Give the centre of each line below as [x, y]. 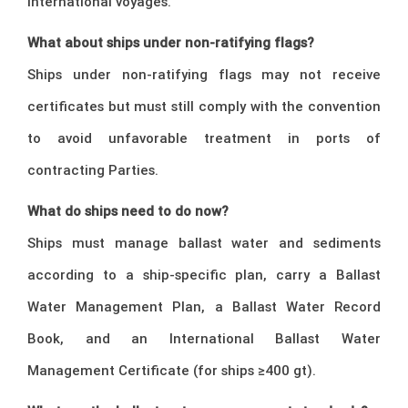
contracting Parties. [93, 170]
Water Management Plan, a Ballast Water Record [204, 307]
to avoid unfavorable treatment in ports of [204, 138]
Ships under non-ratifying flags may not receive [204, 75]
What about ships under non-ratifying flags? [171, 43]
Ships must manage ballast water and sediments [204, 243]
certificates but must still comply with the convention [204, 107]
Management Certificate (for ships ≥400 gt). [172, 371]
